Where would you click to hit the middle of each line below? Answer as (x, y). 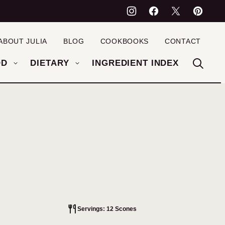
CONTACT (183, 41)
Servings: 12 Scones (107, 209)
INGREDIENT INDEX (135, 63)
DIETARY (50, 63)
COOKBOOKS (125, 41)
